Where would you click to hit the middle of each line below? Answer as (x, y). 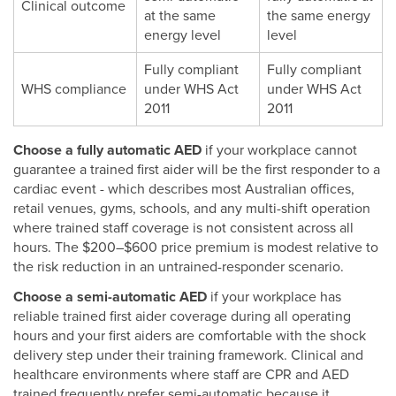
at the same (180, 16)
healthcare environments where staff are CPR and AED (181, 375)
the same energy (319, 16)
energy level (183, 36)
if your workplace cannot (279, 151)
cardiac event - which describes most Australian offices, (184, 190)
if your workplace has (274, 297)
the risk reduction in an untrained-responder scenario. (179, 267)
